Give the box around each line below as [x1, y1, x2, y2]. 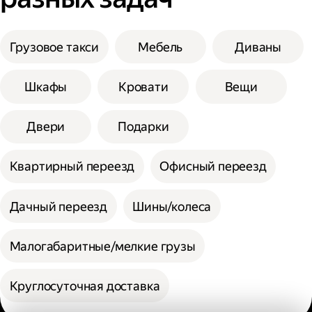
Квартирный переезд [9, 159, 135, 174]
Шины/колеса [132, 198, 212, 214]
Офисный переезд [159, 159, 267, 174]
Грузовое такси [9, 39, 100, 54]
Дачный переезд [9, 198, 108, 214]
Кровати [118, 79, 169, 95]
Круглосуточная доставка [9, 278, 160, 293]
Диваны [235, 39, 281, 54]
